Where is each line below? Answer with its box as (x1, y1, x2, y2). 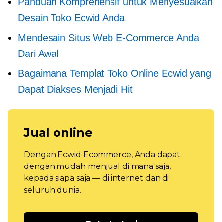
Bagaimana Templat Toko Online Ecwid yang (18, 67, 211, 79)
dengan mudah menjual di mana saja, (24, 161, 171, 171)
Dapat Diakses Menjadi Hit (18, 83, 133, 95)
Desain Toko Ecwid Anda (18, 12, 125, 23)
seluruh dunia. (24, 185, 81, 195)
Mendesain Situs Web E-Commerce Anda (18, 32, 199, 43)
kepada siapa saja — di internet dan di (24, 173, 169, 183)
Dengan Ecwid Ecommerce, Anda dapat (24, 149, 180, 159)
